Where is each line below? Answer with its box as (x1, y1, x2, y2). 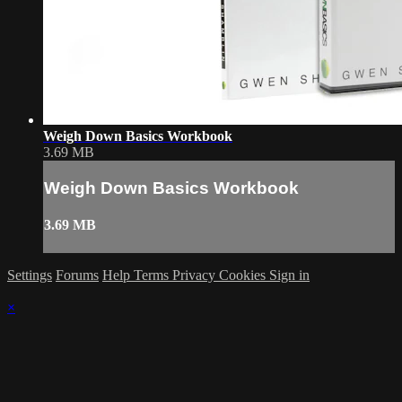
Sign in (269, 267, 310, 284)
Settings (7, 267, 52, 284)
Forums (56, 267, 99, 284)
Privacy (172, 267, 219, 284)
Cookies (219, 267, 269, 284)
